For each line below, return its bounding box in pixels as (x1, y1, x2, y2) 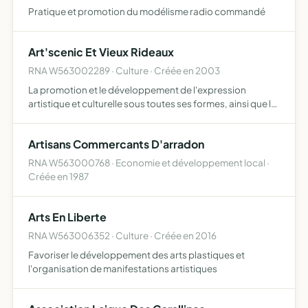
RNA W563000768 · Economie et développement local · (28, 157, 269, 168)
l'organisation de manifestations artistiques (28, 263, 217, 274)
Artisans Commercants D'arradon (28, 137, 204, 151)
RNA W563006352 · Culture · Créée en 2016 (28, 230, 217, 241)
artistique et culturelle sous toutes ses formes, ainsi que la (28, 98, 276, 109)
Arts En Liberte (28, 210, 107, 224)
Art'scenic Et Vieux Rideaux (28, 45, 174, 59)
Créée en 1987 (28, 170, 89, 182)
